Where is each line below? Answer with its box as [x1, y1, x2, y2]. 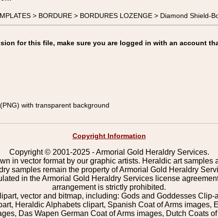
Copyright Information [72, 132, 146, 140]
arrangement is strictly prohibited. [52, 183, 166, 191]
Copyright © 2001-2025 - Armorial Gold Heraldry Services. [9, 148, 209, 156]
